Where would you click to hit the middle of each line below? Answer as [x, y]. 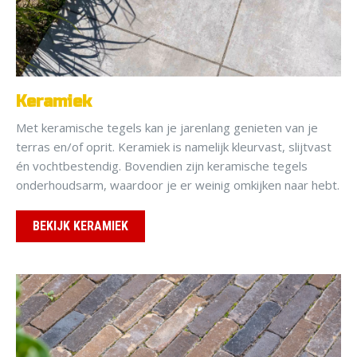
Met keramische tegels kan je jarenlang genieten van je [167, 128]
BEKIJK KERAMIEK [80, 226]
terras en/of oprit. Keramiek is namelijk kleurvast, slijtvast [174, 147]
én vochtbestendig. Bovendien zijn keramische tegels [162, 166]
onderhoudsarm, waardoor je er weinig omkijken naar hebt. [178, 185]
